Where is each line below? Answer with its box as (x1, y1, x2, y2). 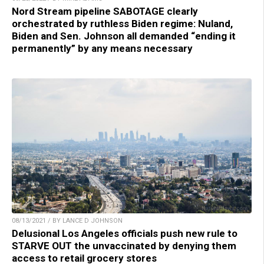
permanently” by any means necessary (12, 42, 193, 54)
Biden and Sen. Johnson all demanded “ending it (12, 29, 236, 42)
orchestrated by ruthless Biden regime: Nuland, (12, 17, 233, 29)
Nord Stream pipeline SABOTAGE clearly (12, 5, 198, 17)
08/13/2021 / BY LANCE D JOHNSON (12, 216, 123, 225)
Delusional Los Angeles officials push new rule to (12, 227, 237, 239)
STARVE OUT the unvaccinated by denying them (12, 239, 236, 252)
